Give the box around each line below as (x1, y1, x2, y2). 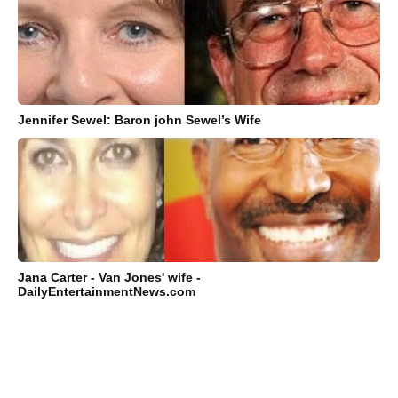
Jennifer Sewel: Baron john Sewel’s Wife (18, 113, 261, 128)
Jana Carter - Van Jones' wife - (18, 270, 201, 285)
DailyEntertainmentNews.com (18, 284, 195, 299)
